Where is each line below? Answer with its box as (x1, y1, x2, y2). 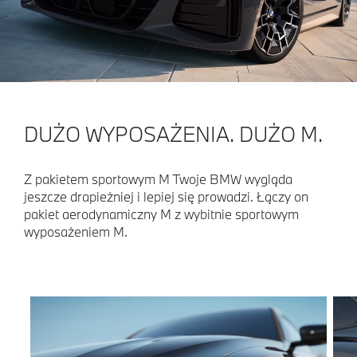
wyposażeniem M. (24, 222, 127, 240)
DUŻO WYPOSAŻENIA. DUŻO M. (24, 120, 323, 147)
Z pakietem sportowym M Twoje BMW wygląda (24, 170, 292, 187)
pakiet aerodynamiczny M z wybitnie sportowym (24, 205, 299, 222)
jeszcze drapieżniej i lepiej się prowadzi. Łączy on (24, 187, 308, 205)
